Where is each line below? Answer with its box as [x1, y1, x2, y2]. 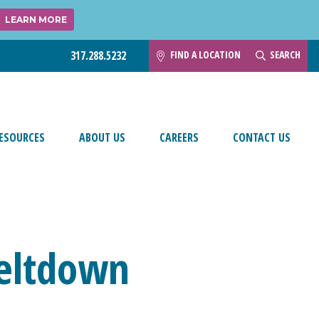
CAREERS [159, 129, 199, 145]
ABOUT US [79, 129, 125, 145]
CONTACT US [233, 129, 291, 145]
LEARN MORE [4, 14, 67, 26]
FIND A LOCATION [170, 48, 241, 62]
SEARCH [269, 48, 300, 62]
